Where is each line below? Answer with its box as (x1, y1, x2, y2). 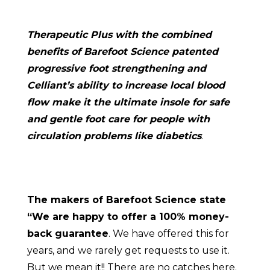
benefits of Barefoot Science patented (27, 46, 218, 58)
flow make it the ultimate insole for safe (27, 96, 230, 108)
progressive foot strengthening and (27, 63, 206, 75)
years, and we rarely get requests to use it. (27, 245, 230, 257)
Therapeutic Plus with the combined (27, 29, 212, 41)
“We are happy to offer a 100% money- (27, 211, 229, 223)
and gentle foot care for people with (27, 113, 210, 125)
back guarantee (27, 228, 108, 240)
